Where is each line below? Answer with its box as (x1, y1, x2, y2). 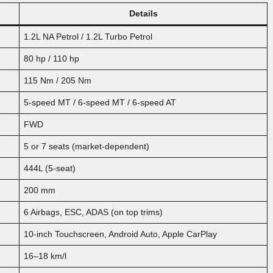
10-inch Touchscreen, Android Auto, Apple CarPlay (24, 229, 217, 239)
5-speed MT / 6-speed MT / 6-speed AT (24, 97, 176, 107)
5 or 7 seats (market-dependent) (24, 141, 149, 151)
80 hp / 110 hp (24, 53, 79, 63)
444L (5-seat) (24, 163, 76, 173)
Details (129, 8, 158, 18)
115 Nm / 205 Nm (24, 75, 91, 85)
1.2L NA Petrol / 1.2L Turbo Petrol (24, 31, 152, 41)
